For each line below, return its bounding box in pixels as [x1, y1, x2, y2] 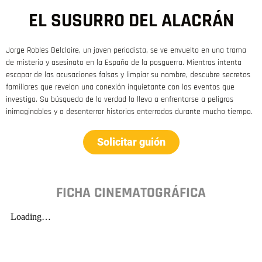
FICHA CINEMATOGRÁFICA [56, 184, 206, 203]
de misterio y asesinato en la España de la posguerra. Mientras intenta [6, 57, 242, 68]
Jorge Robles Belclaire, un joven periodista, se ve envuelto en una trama [6, 45, 246, 56]
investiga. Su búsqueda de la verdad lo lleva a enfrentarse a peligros [6, 94, 233, 105]
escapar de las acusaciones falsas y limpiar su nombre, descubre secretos [6, 70, 250, 81]
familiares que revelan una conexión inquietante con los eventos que [6, 82, 235, 93]
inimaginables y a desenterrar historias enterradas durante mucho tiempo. [6, 106, 253, 118]
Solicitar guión [96, 136, 166, 149]
